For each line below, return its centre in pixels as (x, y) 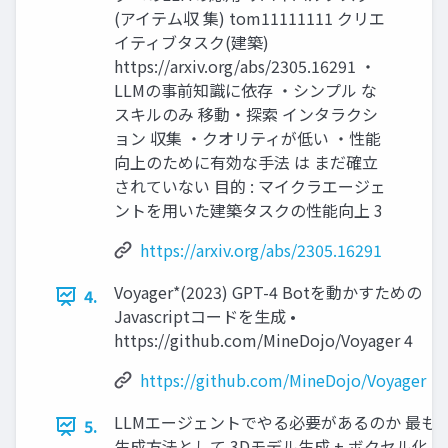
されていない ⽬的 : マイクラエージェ (250, 186)
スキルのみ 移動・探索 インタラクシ (246, 114)
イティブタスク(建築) (191, 42)
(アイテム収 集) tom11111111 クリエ (249, 18)
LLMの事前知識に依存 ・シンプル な (245, 90)
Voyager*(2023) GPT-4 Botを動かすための (268, 292)
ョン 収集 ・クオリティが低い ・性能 (247, 138)
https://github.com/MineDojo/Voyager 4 (263, 340)
